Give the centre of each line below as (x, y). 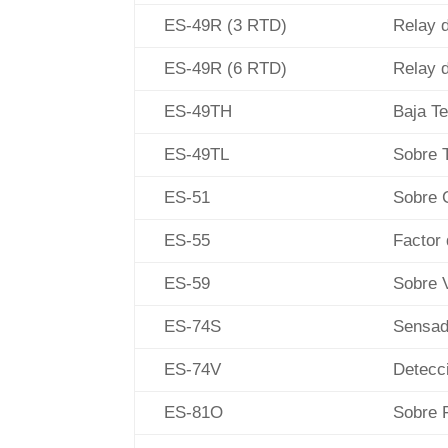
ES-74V (190, 370)
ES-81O (191, 413)
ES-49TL (194, 155)
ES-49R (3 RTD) (223, 26)
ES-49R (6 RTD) (223, 69)
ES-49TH (196, 112)
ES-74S (190, 327)
